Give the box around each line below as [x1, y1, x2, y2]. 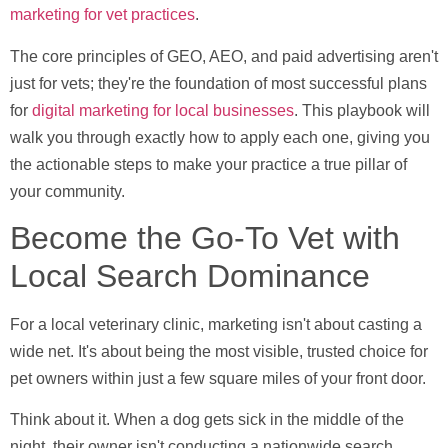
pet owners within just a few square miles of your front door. [10, 370, 426, 387]
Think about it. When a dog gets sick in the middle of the [10, 411, 404, 429]
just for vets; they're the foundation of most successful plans [10, 74, 427, 92]
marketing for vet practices [10, 6, 195, 24]
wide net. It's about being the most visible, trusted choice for [10, 343, 428, 360]
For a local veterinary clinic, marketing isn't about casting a [10, 316, 422, 333]
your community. [10, 182, 125, 200]
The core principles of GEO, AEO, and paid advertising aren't [10, 47, 438, 65]
